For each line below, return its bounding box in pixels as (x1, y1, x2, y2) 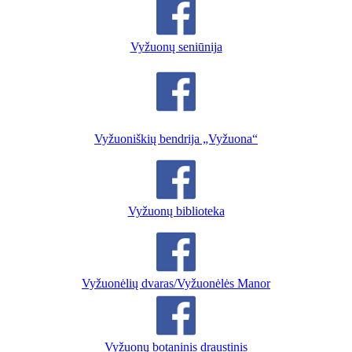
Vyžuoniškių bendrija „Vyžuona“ (94, 131, 258, 145)
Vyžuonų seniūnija (130, 39, 222, 53)
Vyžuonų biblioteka (127, 203, 225, 218)
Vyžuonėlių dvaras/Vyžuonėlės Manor (82, 276, 270, 290)
